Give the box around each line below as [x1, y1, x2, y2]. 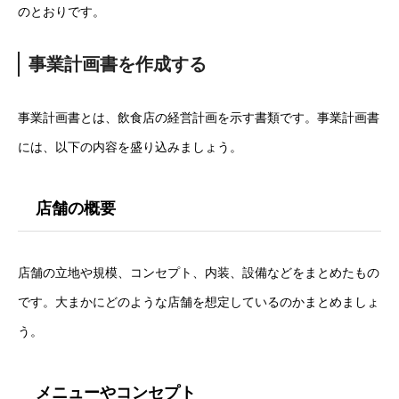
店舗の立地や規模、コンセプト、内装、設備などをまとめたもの [18, 265, 379, 280]
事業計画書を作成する [28, 53, 207, 74]
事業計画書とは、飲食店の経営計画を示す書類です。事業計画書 [18, 110, 379, 125]
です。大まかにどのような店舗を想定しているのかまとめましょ [18, 294, 379, 309]
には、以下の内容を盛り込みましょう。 [18, 139, 242, 154]
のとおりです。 [18, 4, 105, 19]
